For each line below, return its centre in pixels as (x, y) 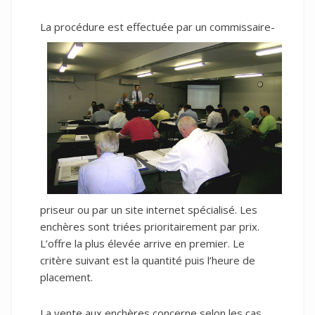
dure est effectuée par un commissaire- (179, 26)
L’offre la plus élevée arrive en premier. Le (142, 244)
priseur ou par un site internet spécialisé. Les (149, 210)
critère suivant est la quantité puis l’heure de (148, 261)
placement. (66, 277)
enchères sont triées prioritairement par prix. (150, 227)
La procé (61, 26)
